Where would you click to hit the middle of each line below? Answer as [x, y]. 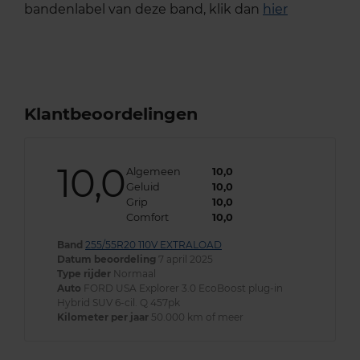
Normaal [133, 273]
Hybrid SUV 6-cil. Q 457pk [119, 302]
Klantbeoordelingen [111, 113]
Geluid [143, 186]
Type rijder [84, 273]
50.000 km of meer [196, 317]
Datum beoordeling [106, 259]
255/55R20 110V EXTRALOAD [153, 244]
